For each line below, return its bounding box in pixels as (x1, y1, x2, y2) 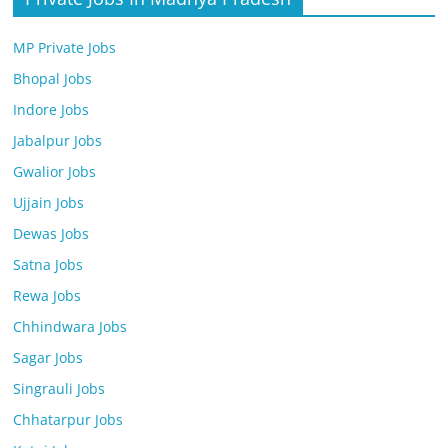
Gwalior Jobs (13, 162, 97, 181)
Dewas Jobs (13, 224, 90, 243)
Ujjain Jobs (13, 193, 85, 212)
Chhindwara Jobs (13, 317, 128, 336)
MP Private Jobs (13, 38, 117, 57)
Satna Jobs (13, 255, 84, 274)
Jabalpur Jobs (13, 131, 103, 150)
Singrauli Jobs (13, 379, 106, 398)
